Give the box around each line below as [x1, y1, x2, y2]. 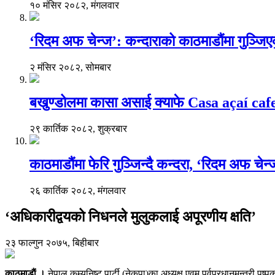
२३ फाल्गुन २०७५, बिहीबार [5, 237, 99, 248]
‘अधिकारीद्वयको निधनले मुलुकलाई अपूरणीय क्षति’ [5, 209, 256, 225]
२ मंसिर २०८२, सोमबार [29, 61, 111, 72]
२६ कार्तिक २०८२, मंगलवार [29, 185, 126, 196]
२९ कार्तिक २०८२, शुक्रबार [29, 123, 127, 134]
